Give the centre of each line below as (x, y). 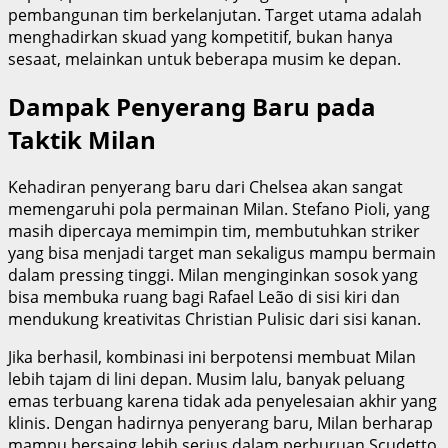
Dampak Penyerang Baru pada (192, 106)
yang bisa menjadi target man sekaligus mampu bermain (222, 252)
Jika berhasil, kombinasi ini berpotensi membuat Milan (212, 356)
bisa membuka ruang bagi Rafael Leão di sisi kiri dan (204, 296)
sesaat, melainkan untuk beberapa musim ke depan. (204, 59)
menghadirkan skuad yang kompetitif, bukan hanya (200, 37)
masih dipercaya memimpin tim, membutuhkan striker (214, 230)
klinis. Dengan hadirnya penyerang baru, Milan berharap (220, 422)
